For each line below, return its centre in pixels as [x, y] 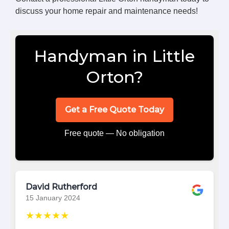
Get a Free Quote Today [114, 109]
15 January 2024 [53, 198]
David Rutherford [61, 187]
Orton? [114, 77]
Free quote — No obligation [114, 133]
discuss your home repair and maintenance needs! [107, 11]
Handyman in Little [114, 56]
